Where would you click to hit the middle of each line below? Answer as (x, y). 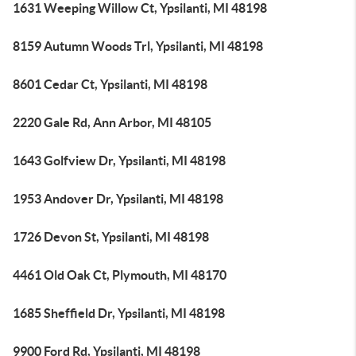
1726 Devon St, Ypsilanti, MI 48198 (111, 237)
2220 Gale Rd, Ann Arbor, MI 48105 (112, 122)
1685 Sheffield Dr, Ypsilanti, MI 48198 (119, 313)
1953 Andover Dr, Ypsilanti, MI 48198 (118, 199)
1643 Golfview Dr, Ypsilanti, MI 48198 (119, 161)
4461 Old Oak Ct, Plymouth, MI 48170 (120, 275)
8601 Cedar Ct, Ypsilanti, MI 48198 (110, 84)
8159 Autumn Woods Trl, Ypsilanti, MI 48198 (138, 46)
